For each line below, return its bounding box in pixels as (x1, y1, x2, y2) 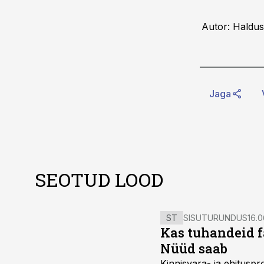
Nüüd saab (160, 240, 227, 257)
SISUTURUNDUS (183, 213, 247, 223)
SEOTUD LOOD (35, 167, 163, 192)
